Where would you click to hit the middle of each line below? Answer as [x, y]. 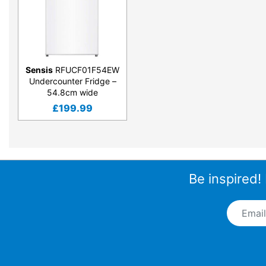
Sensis [39, 70]
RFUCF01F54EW [86, 70]
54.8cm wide [72, 93]
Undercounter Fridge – [72, 81]
